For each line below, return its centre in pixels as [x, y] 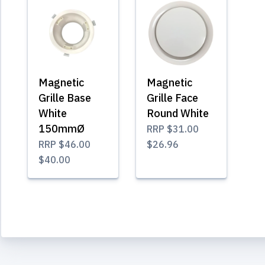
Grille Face [172, 98]
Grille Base [65, 98]
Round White [178, 113]
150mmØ [62, 128]
